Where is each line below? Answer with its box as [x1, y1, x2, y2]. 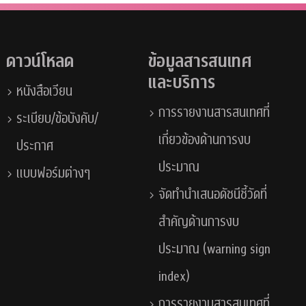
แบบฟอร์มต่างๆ [16, 164, 90, 184]
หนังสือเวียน [16, 82, 72, 102]
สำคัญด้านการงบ [158, 212, 240, 232]
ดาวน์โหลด [5, 49, 74, 74]
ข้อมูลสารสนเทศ [148, 49, 252, 74]
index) [158, 267, 191, 287]
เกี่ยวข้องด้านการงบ [158, 130, 251, 150]
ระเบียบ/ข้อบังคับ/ [16, 109, 98, 129]
